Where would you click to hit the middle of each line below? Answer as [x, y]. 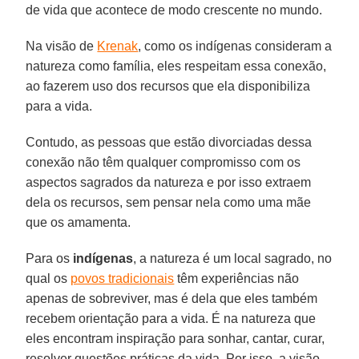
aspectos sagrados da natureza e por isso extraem [169, 182]
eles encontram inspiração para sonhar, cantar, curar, [175, 338]
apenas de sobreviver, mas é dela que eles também [172, 298]
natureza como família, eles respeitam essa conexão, [176, 66]
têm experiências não [237, 278]
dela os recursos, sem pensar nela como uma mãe [169, 202]
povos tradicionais [123, 278]
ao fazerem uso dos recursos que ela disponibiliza [168, 86]
